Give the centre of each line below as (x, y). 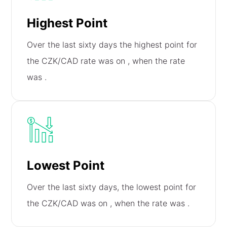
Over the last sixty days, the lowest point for (112, 187)
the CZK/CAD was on (69, 203)
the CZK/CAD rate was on (78, 61)
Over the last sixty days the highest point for (112, 45)
